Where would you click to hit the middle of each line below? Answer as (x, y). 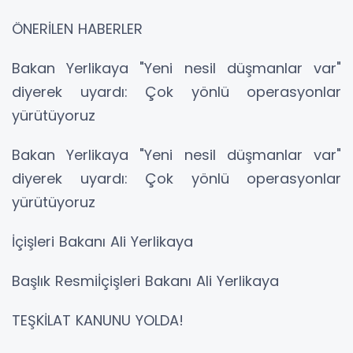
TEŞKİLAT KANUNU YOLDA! (98, 321)
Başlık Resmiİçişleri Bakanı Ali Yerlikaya (145, 281)
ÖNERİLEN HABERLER (77, 29)
